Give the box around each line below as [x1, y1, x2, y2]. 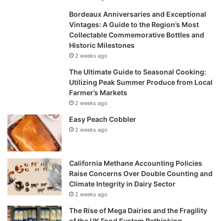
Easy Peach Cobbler [69, 115, 136, 124]
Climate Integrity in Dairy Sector [69, 180, 176, 188]
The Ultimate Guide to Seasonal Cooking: [69, 68, 206, 76]
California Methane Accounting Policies [69, 159, 202, 168]
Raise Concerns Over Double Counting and [69, 169, 213, 178]
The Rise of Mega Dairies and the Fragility [69, 206, 207, 215]
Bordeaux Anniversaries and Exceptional [69, 10, 206, 19]
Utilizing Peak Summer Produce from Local [69, 78, 213, 87]
